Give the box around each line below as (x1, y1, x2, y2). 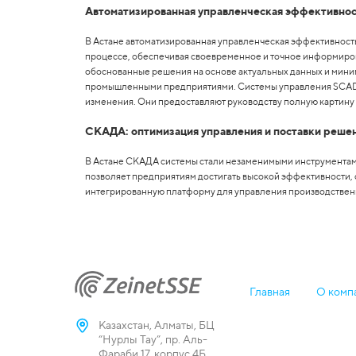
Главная (249, 285, 290, 298)
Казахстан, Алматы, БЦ (99, 319, 215, 331)
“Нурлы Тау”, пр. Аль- (99, 333, 208, 346)
